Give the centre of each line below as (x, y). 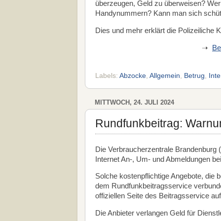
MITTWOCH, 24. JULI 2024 (134, 102)
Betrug (194, 75)
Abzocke (133, 75)
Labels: (107, 75)
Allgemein (165, 75)
